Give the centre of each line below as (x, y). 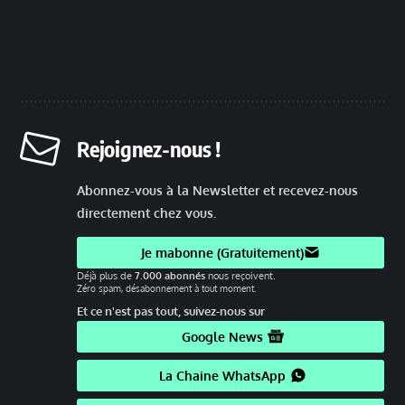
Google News (222, 336)
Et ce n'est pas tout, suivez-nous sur (171, 311)
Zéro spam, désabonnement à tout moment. (166, 288)
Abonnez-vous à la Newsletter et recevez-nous (217, 190)
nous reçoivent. (240, 275)
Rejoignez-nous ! (149, 148)
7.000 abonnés (170, 275)
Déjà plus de (106, 275)
